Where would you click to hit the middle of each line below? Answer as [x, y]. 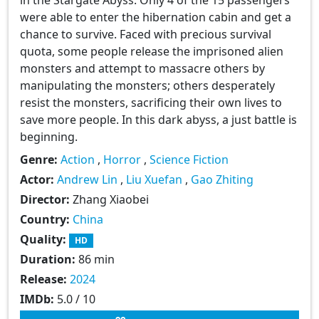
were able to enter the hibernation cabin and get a [156, 17]
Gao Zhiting [222, 179]
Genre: [40, 159]
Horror [122, 159]
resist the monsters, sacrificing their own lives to [151, 102]
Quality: [45, 239]
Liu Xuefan [154, 179]
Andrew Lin [87, 179]
